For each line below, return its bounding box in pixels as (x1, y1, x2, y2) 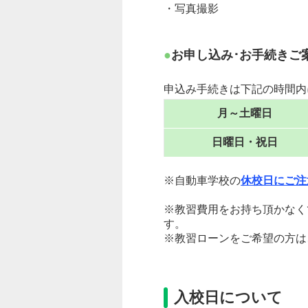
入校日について (174, 289, 283, 307)
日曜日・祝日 (211, 136, 278, 148)
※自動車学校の (164, 175, 241, 187)
